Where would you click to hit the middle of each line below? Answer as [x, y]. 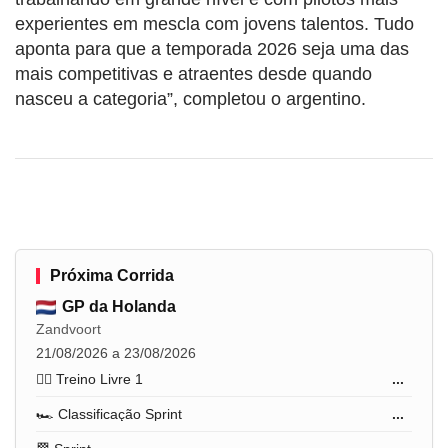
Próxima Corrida [112, 276]
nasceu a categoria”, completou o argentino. [190, 99]
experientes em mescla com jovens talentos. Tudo [214, 24]
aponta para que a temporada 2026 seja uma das [212, 49]
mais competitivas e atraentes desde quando [193, 74]
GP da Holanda [119, 307]
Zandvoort [68, 329]
